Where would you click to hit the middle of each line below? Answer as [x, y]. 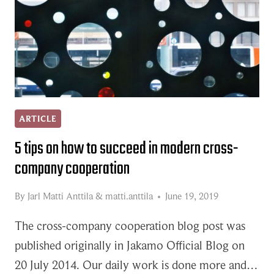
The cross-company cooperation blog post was [130, 226]
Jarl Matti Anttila [60, 196]
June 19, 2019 [192, 196]
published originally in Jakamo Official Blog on [130, 246]
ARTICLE [38, 119]
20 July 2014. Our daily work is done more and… [136, 265]
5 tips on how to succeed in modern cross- [127, 149]
